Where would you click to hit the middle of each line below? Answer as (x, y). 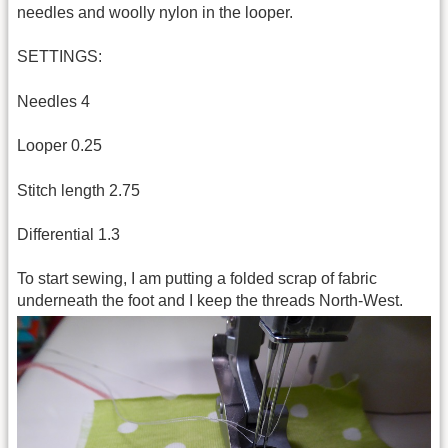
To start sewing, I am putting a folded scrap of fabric (197, 279)
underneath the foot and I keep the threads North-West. (210, 301)
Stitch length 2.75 (78, 190)
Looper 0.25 (59, 146)
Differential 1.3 (68, 234)
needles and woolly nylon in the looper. (155, 12)
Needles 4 (53, 101)
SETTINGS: (59, 57)
